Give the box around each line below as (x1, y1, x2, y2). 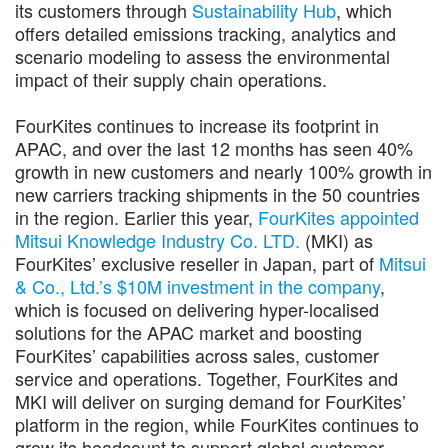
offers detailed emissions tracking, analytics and (15, 19, 396, 46)
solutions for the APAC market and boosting (15, 318, 362, 345)
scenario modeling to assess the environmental (15, 42, 390, 69)
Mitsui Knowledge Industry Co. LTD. (15, 226, 300, 253)
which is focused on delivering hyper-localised (15, 295, 379, 322)
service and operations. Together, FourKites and (15, 364, 398, 391)
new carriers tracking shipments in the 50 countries (15, 180, 420, 207)
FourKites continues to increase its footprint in (15, 111, 379, 138)
